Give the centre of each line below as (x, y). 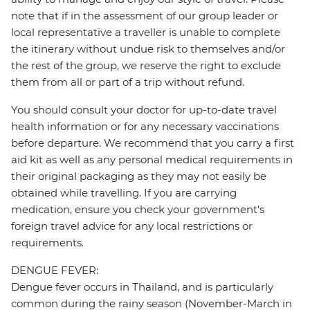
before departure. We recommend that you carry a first (153, 143)
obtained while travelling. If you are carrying (124, 193)
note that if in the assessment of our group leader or (145, 16)
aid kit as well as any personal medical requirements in (152, 160)
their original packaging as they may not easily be (139, 176)
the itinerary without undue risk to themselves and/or (148, 49)
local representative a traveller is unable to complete (146, 33)
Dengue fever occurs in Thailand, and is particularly (142, 287)
